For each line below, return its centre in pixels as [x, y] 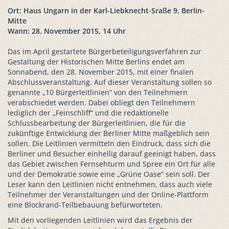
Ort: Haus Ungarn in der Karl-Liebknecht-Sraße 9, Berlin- [106, 11]
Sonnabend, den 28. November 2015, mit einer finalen [101, 72]
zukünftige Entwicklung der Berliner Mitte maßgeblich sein [109, 133]
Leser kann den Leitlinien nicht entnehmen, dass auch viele [110, 185]
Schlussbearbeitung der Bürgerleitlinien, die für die [97, 123]
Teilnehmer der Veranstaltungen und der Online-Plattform [108, 195]
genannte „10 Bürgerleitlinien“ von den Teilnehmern [98, 93]
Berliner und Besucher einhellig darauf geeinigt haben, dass [112, 154]
